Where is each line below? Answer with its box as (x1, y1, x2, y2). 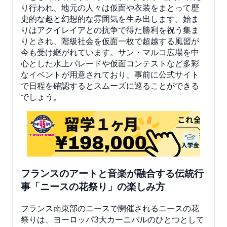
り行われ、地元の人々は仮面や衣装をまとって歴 (21, 3, 199, 13)
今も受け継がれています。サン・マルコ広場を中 (21, 47, 199, 58)
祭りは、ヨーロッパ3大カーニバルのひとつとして (21, 214, 204, 224)
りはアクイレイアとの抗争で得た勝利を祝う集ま (21, 25, 199, 35)
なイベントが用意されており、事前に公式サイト (21, 69, 199, 80)
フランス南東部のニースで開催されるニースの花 (21, 203, 199, 213)
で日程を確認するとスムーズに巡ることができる (21, 81, 199, 91)
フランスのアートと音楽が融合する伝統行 (21, 167, 204, 179)
